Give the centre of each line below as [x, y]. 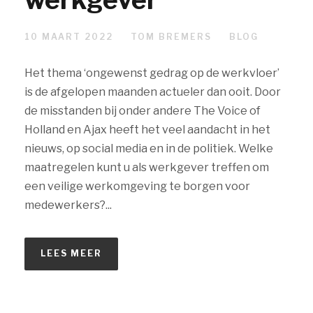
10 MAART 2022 [69, 37]
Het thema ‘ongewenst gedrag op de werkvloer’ [152, 73]
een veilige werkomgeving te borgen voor [137, 187]
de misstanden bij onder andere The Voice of [143, 111]
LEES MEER [71, 254]
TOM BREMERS [171, 37]
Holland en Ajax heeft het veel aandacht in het [147, 130]
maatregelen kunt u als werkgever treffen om [147, 168]
